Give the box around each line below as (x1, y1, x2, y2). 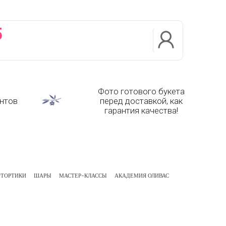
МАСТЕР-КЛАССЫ (59, 172, 107, 179)
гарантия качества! (104, 105, 179, 116)
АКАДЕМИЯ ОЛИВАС (115, 172, 169, 179)
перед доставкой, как (100, 96, 183, 106)
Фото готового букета (98, 86, 185, 97)
